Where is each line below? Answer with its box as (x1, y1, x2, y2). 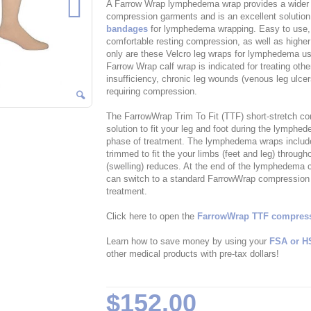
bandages (106, 24, 148, 35)
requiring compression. (106, 86, 197, 97)
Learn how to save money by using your (106, 236, 269, 247)
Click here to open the (106, 211, 197, 222)
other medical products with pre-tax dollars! (106, 249, 279, 260)
